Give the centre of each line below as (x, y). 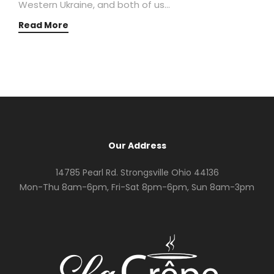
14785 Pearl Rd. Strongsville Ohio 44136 (137, 172)
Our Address (137, 145)
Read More (43, 25)
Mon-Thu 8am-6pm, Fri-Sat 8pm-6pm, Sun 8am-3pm (137, 187)
